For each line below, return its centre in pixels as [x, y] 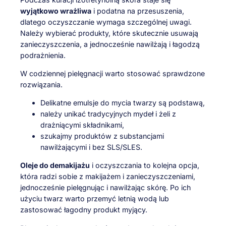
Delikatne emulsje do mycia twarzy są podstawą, [123, 103]
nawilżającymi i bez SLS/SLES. [91, 147]
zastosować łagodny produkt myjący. [84, 210]
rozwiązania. [41, 84]
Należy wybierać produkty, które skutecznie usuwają [109, 33]
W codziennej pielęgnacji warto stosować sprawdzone [112, 73]
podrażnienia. [43, 55]
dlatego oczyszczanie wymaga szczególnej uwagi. [106, 22]
